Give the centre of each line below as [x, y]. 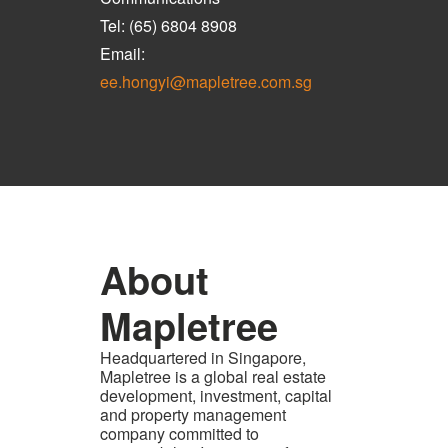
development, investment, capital [216, 396]
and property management [193, 415]
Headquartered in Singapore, [203, 358]
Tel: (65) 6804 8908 [168, 26]
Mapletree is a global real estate [213, 377]
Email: [122, 54]
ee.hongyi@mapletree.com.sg [206, 82]
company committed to [179, 434]
